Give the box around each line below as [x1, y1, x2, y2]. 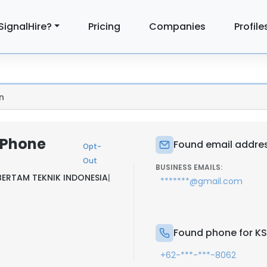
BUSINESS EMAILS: [156, 162, 222, 172]
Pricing [88, 19, 121, 33]
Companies [149, 19, 206, 33]
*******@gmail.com [160, 175, 243, 187]
